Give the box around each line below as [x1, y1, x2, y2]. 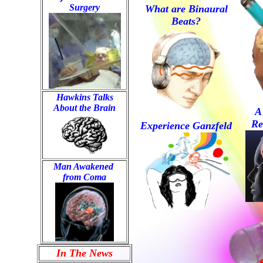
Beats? [171, 15, 201, 27]
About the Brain [53, 103, 116, 113]
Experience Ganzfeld [140, 120, 232, 131]
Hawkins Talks [56, 92, 113, 102]
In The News [56, 247, 113, 259]
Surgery [69, 2, 100, 12]
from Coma [63, 172, 106, 182]
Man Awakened [53, 161, 116, 171]
